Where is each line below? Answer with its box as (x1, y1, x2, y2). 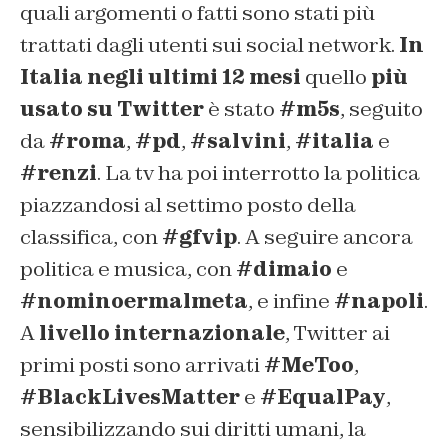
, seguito (340, 95, 423, 122)
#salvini (190, 127, 286, 154)
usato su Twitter (20, 95, 204, 122)
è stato (204, 95, 279, 122)
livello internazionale (39, 319, 285, 346)
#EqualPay (260, 383, 386, 410)
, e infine (248, 287, 334, 314)
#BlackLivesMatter (20, 383, 240, 410)
